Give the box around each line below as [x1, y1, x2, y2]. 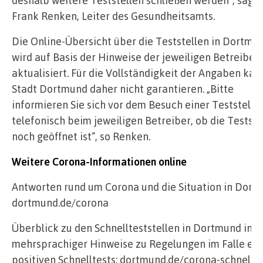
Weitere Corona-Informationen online [12, 155, 187, 168]
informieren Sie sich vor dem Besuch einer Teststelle [12, 98, 259, 112]
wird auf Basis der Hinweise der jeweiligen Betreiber [12, 50, 259, 64]
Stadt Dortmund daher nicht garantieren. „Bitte [12, 82, 234, 96]
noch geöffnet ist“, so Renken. [12, 130, 150, 143]
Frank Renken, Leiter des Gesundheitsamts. [12, 9, 215, 23]
